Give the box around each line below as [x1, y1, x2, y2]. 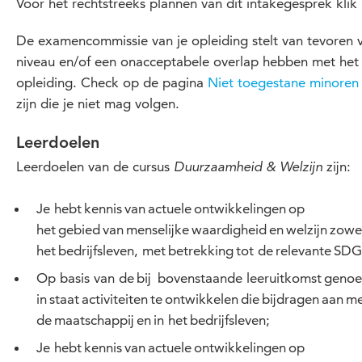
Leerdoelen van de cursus [16, 158, 174, 175]
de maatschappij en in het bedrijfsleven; [36, 312, 270, 328]
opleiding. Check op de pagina [16, 74, 208, 90]
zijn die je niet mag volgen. [16, 95, 179, 112]
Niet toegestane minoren [208, 74, 359, 90]
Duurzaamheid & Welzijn [174, 161, 322, 175]
